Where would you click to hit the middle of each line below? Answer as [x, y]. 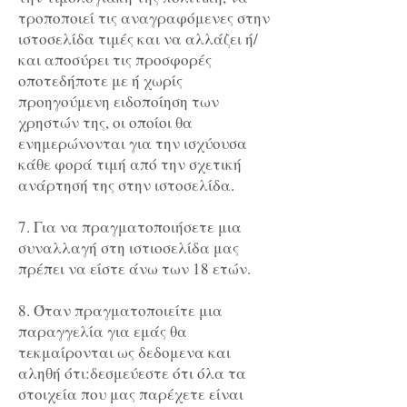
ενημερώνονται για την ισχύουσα [133, 144]
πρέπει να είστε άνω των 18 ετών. [134, 269]
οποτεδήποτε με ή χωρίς [100, 81]
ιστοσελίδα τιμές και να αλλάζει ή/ [138, 39]
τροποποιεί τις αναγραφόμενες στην [144, 18]
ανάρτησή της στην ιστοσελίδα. [126, 185]
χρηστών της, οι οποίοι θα [105, 123]
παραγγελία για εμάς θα [103, 332]
